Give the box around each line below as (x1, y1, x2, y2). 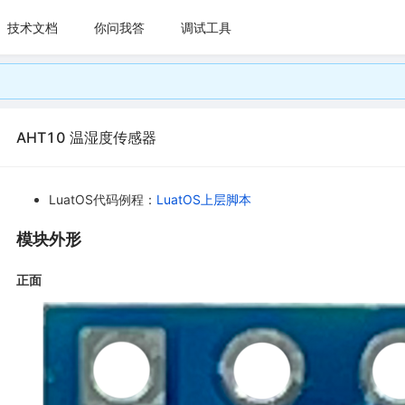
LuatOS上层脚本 (156, 192, 251, 207)
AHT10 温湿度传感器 (16, 127, 156, 146)
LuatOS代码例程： (49, 192, 156, 207)
